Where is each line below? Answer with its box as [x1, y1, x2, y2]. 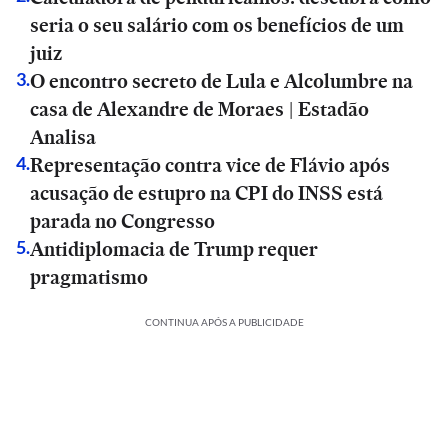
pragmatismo [30, 263, 148, 291]
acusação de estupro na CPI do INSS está [30, 179, 383, 207]
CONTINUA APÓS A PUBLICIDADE [144, 316, 304, 328]
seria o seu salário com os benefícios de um [30, 11, 404, 39]
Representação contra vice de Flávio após [30, 151, 390, 179]
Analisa [30, 123, 96, 151]
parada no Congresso [30, 207, 215, 235]
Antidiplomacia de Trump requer [30, 235, 318, 263]
